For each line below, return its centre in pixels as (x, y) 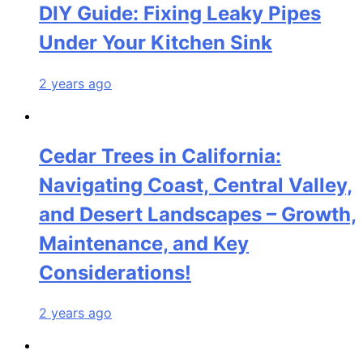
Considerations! (115, 272)
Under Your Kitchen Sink (156, 42)
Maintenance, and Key (144, 243)
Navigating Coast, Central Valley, (196, 185)
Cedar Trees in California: (160, 156)
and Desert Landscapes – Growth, (198, 214)
